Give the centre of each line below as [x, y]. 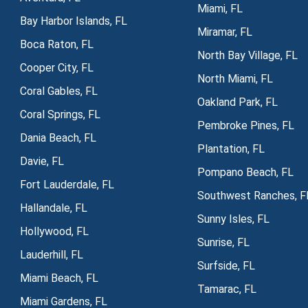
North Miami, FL [235, 78]
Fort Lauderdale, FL [67, 184]
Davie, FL [42, 161]
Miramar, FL [224, 32]
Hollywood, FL [54, 231]
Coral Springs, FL [60, 114]
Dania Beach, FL [58, 137]
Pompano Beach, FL [245, 172]
